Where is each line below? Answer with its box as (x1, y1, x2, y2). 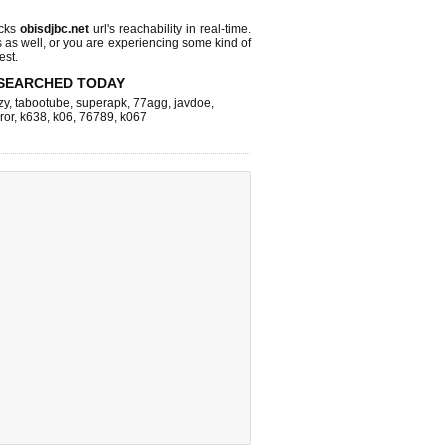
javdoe (174, 96, 211, 110)
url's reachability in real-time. (89, 22, 252, 36)
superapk (76, 96, 127, 110)
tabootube (15, 96, 70, 110)
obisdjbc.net (20, 22, 90, 36)
